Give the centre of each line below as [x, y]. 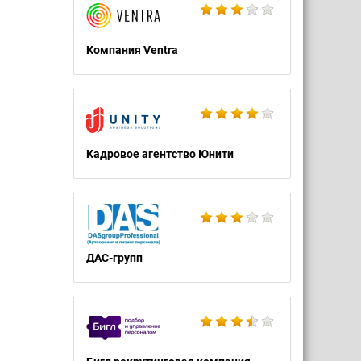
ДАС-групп [114, 258]
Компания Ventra [132, 50]
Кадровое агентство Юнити [160, 154]
